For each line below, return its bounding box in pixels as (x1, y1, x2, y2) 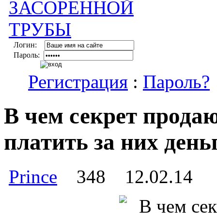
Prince (9, 166, 57, 187)
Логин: (14, 41, 45, 49)
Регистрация (28, 71, 128, 92)
